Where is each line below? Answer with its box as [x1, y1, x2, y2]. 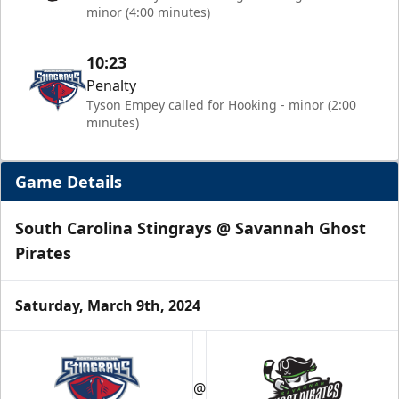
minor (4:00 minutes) [86, 4, 210, 20]
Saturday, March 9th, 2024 [15, 296, 200, 315]
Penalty [86, 76, 136, 95]
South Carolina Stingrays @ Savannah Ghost [15, 217, 366, 239]
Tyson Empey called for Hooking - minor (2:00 [86, 96, 356, 113]
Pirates [15, 242, 71, 264]
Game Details [15, 171, 122, 192]
